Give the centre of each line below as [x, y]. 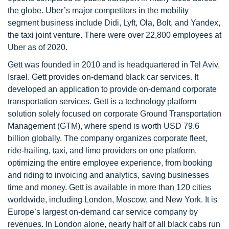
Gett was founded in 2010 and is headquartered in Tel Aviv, [114, 65]
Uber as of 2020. [38, 47]
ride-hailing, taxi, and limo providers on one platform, [102, 151]
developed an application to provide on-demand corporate [112, 89]
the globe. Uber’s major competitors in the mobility [98, 10]
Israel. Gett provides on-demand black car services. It [103, 77]
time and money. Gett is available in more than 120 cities [109, 187]
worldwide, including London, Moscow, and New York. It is [112, 200]
